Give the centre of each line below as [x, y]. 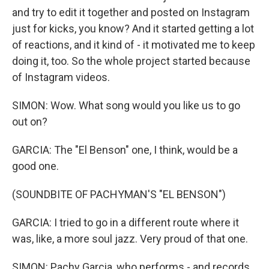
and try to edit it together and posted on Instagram [131, 12]
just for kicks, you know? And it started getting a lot [133, 29]
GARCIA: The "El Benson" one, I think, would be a [125, 150]
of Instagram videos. [61, 77]
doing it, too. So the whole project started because [131, 61]
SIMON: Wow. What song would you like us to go [126, 105]
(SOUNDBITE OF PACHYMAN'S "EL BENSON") [119, 194]
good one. [35, 166]
